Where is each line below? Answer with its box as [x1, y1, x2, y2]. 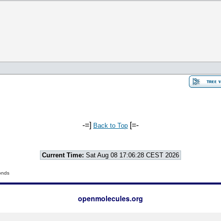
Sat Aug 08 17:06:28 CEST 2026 [84, 151, 179, 159]
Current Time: [42, 151, 84, 159]
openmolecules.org [78, 193, 143, 203]
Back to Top [93, 122, 128, 129]
